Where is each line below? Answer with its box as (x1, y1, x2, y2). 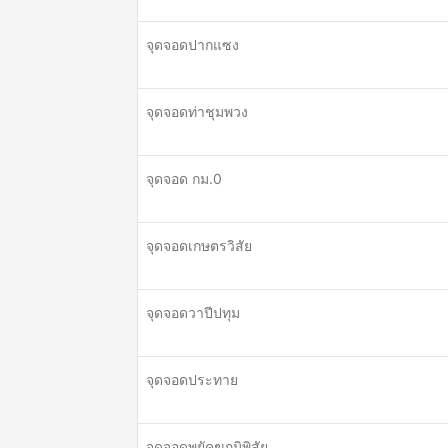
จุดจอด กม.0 (146, 170, 222, 187)
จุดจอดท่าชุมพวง (146, 103, 248, 120)
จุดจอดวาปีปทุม (146, 304, 240, 321)
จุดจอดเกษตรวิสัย (146, 237, 252, 254)
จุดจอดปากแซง (146, 36, 239, 53)
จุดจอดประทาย (146, 371, 238, 388)
